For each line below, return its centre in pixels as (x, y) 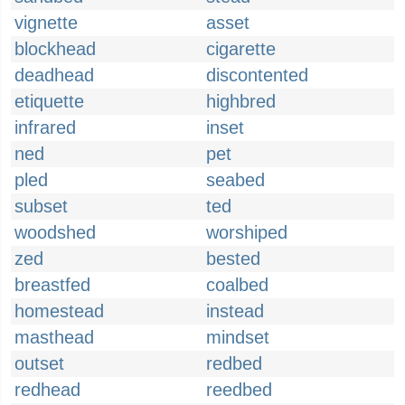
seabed (235, 180)
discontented (257, 75)
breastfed (52, 285)
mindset (238, 337)
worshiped (247, 232)
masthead (54, 337)
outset (39, 363)
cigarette (241, 49)
